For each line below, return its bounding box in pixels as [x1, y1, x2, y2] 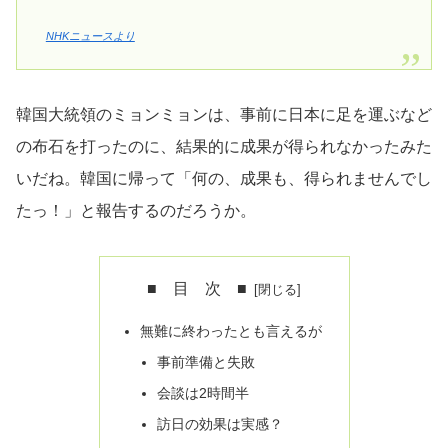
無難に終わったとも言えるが [139, 323, 322, 340]
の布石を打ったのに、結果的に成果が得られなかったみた [16, 137, 432, 155]
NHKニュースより [45, 29, 135, 42]
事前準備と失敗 [157, 354, 256, 371]
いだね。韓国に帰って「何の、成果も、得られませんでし [16, 169, 432, 187]
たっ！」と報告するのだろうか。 [16, 201, 256, 219]
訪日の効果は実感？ [157, 415, 284, 432]
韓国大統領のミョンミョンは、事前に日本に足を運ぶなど [16, 105, 432, 123]
